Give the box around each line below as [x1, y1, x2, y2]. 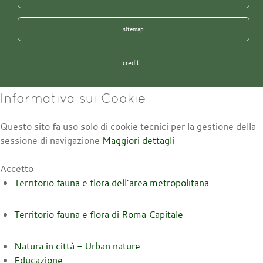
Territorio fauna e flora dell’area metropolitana [14, 176, 209, 190]
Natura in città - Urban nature [14, 240, 140, 253]
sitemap [123, 25, 144, 33]
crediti [122, 59, 141, 68]
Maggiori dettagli [102, 134, 174, 147]
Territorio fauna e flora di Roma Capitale [14, 208, 183, 221]
